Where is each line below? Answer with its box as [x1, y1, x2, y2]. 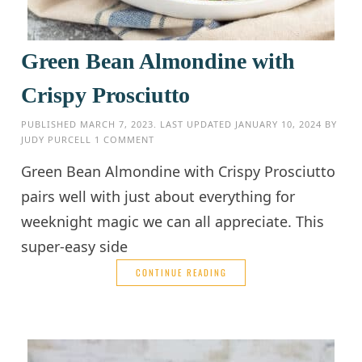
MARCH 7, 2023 [80, 117, 154, 130]
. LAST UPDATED [154, 117, 236, 130]
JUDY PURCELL [21, 133, 92, 145]
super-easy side [21, 236, 128, 256]
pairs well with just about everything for [21, 186, 296, 206]
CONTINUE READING [135, 265, 227, 279]
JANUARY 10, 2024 [235, 117, 322, 130]
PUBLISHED [21, 117, 81, 130]
